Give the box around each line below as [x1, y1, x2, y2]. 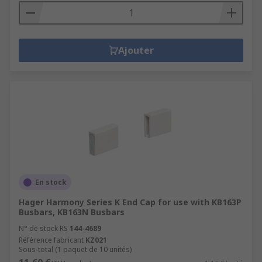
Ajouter [118, 44, 154, 57]
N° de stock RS [19, 223, 68, 233]
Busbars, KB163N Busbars [19, 206, 125, 218]
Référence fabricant [19, 235, 84, 245]
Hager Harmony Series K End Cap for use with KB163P [19, 196, 242, 208]
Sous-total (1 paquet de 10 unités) [19, 244, 132, 254]
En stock [35, 177, 67, 187]
